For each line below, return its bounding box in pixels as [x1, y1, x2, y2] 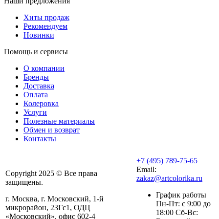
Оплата [23, 90, 48, 99]
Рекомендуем [23, 22, 67, 31]
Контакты [23, 134, 56, 143]
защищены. [5, 178, 43, 187]
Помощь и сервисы [4, 47, 68, 56]
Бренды [23, 73, 49, 82]
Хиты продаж [23, 13, 69, 22]
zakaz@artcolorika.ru [136, 174, 202, 183]
